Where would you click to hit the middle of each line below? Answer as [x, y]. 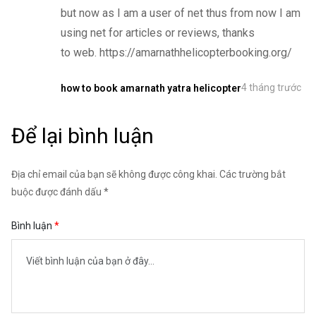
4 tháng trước [271, 88]
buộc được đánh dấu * [60, 192]
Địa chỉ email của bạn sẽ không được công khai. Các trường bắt [148, 175]
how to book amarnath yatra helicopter [151, 88]
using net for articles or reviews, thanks [157, 33]
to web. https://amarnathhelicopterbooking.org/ [176, 53]
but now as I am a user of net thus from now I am [180, 13]
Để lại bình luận [83, 136]
